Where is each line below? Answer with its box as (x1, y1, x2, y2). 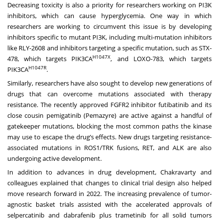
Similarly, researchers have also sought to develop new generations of (7, 79, 212, 88)
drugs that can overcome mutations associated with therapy (7, 89, 212, 99)
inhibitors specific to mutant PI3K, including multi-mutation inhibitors (7, 33, 212, 42)
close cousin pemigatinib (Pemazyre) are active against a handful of (7, 111, 212, 120)
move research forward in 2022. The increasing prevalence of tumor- (7, 189, 212, 198)
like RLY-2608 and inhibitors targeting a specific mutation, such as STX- (7, 44, 212, 53)
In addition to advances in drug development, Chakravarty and (7, 168, 212, 177)
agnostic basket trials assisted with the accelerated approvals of (7, 200, 212, 209)
